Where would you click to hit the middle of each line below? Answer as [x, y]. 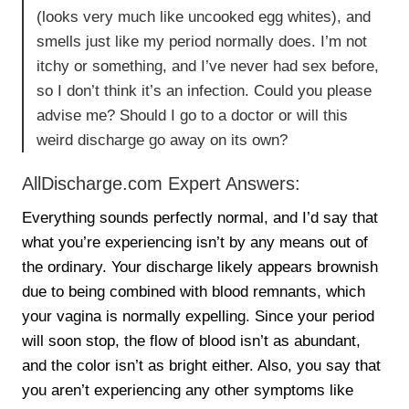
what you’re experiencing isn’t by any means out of [195, 243]
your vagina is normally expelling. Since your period [199, 317]
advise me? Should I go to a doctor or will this [193, 116]
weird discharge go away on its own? [163, 141]
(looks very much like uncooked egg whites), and [204, 17]
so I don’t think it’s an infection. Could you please [204, 91]
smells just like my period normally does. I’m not [202, 42]
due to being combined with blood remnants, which [194, 292]
